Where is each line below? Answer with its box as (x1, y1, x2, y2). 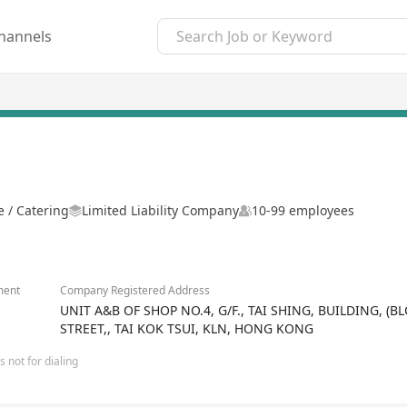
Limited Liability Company (82, 202, 239, 219)
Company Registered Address (60, 283, 210, 298)
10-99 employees (252, 202, 354, 219)
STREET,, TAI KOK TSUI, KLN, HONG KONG (60, 320, 313, 337)
